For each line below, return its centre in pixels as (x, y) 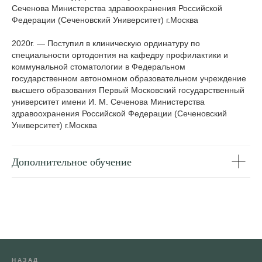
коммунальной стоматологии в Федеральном (99, 66)
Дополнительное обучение (72, 162)
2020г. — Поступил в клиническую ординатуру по (106, 43)
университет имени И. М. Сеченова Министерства (108, 101)
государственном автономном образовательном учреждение (129, 78)
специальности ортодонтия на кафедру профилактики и (120, 55)
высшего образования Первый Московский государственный (128, 90)
